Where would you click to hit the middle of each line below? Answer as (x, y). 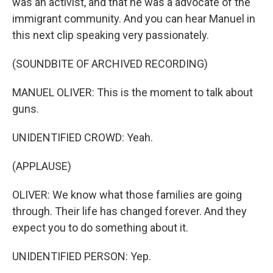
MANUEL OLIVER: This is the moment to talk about (133, 92)
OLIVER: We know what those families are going (127, 195)
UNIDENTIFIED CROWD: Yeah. (83, 137)
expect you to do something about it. (100, 228)
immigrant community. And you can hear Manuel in (134, 19)
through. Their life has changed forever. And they (129, 211)
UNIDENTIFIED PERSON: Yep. (82, 256)
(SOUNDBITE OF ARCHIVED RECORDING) (110, 64)
